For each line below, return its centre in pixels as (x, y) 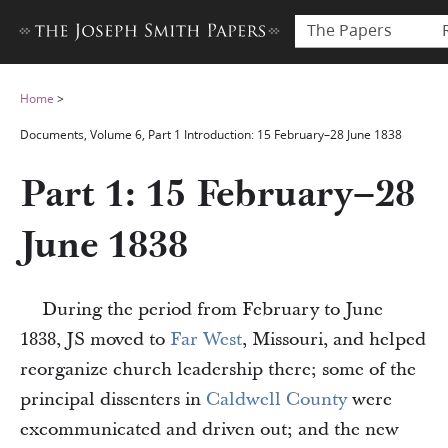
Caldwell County (276, 399)
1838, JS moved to (95, 339)
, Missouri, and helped (334, 339)
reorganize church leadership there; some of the (218, 369)
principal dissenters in (113, 399)
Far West (206, 339)
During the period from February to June (212, 309)
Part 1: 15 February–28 (217, 194)
